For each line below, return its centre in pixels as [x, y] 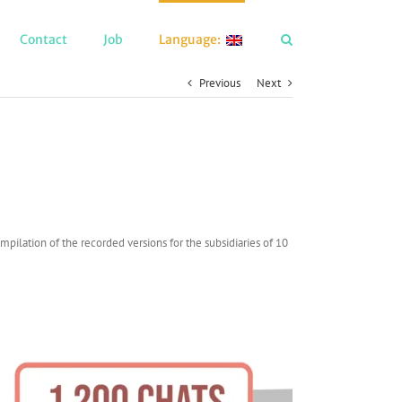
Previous [220, 83]
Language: [191, 39]
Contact [44, 39]
